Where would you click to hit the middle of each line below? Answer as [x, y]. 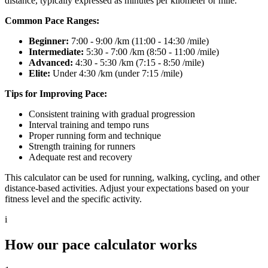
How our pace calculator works [101, 244]
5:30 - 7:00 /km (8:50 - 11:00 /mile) [151, 51]
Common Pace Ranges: [52, 20]
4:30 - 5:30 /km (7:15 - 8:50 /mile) [138, 62]
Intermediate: [56, 51]
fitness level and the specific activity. [73, 199]
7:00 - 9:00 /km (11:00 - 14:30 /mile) [139, 41]
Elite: [39, 73]
